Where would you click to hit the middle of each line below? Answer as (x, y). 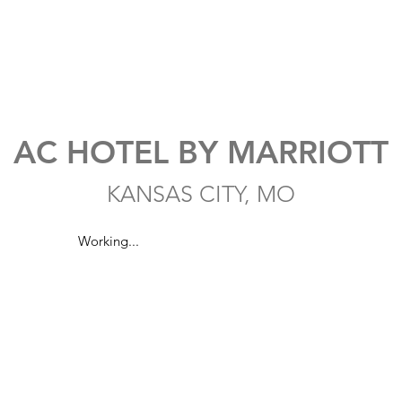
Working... (109, 241)
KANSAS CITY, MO (201, 194)
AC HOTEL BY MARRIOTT (201, 152)
